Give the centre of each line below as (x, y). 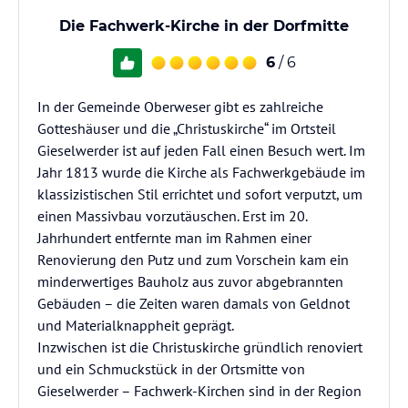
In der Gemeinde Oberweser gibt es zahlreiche (180, 107)
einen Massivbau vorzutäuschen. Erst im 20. (172, 216)
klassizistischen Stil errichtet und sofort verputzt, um (200, 194)
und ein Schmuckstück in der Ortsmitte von (171, 369)
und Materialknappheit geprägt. (136, 325)
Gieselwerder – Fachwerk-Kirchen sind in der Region (199, 391)
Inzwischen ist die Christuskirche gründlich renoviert (200, 347)
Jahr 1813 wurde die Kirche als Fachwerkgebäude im (201, 172)
